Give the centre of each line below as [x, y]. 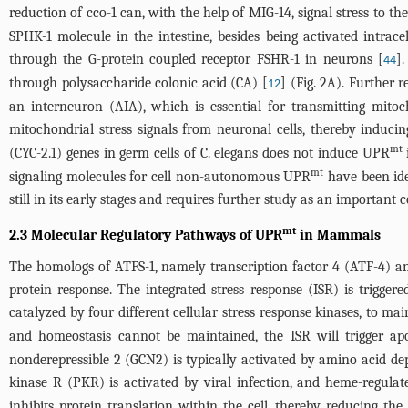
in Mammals [338, 235]
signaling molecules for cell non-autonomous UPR [160, 177]
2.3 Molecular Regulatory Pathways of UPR [146, 235]
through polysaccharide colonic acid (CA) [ [138, 83]
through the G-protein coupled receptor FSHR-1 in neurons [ [196, 59]
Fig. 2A [316, 83]
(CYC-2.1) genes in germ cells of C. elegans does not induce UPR [199, 153]
